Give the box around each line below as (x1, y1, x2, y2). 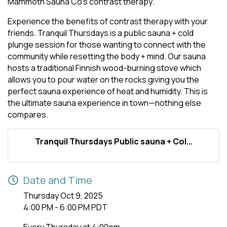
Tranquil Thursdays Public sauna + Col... (34, 136, 193, 147)
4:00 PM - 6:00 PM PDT (23, 202, 107, 213)
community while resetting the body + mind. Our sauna (8, 51, 206, 62)
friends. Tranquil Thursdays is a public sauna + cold (8, 27, 194, 39)
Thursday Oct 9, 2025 (23, 190, 103, 201)
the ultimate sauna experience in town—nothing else (8, 97, 201, 108)
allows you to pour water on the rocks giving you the (8, 74, 199, 85)
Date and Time (23, 173, 92, 187)
